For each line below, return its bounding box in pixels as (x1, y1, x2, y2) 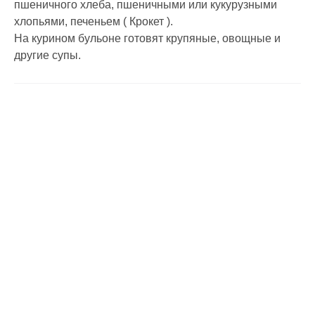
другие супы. (14, 49, 81, 61)
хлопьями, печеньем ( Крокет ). (14, 15, 173, 27)
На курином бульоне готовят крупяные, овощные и (14, 32, 281, 44)
